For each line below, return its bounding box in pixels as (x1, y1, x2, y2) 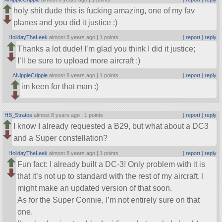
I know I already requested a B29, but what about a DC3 (13, 122, 209, 131)
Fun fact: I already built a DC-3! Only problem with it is (17, 160, 206, 168)
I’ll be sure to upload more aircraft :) (17, 56, 141, 65)
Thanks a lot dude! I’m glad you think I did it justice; (17, 44, 196, 53)
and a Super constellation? (13, 134, 108, 143)
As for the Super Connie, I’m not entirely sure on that (17, 196, 200, 204)
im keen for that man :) (21, 82, 99, 91)
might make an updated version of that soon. (17, 184, 172, 192)
